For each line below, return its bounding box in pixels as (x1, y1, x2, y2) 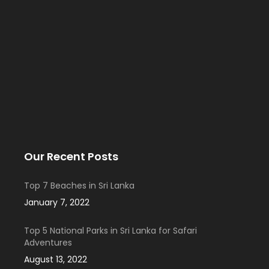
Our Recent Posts (24, 149, 118, 165)
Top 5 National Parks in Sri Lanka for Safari (24, 225, 197, 237)
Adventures (24, 237, 72, 249)
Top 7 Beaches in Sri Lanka (24, 180, 134, 192)
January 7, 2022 (24, 196, 89, 209)
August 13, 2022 (24, 253, 87, 266)
